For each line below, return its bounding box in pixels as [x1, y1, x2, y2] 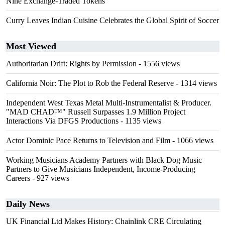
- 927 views [30, 174, 69, 182]
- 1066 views [170, 136, 213, 145]
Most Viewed [6, 41, 56, 51]
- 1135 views [119, 117, 161, 125]
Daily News [6, 199, 50, 209]
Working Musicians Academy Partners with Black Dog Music [6, 156, 202, 164]
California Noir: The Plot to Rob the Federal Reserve [6, 79, 174, 87]
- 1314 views [174, 79, 217, 87]
